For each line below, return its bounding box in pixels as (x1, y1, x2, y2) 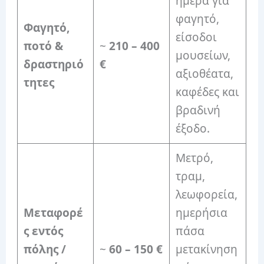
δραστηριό (23, 57, 84, 72)
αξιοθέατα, (175, 66, 233, 82)
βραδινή (175, 103, 220, 118)
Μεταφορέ (23, 205, 83, 221)
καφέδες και (175, 84, 239, 100)
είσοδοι (175, 29, 217, 45)
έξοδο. (175, 121, 210, 137)
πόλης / (23, 242, 66, 258)
